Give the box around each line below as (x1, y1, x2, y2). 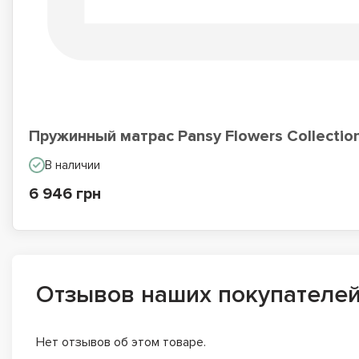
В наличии (45, 157, 100, 172)
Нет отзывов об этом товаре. (36, 333, 206, 350)
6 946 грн (29, 184, 101, 204)
